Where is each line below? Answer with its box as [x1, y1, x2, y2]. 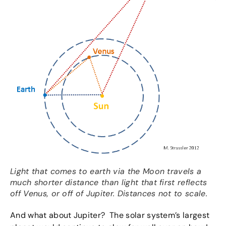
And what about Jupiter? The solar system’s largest [10, 210, 210, 221]
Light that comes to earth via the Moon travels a [10, 166, 202, 177]
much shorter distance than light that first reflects [10, 177, 207, 188]
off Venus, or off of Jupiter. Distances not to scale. [10, 188, 207, 199]
